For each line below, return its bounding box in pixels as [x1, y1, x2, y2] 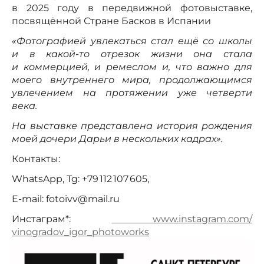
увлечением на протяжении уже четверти [12, 87, 252, 99]
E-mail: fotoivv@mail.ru [12, 193, 120, 205]
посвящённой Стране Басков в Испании [12, 15, 213, 27]
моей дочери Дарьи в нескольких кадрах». [12, 133, 223, 145]
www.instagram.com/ [111, 213, 252, 225]
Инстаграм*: [12, 213, 112, 225]
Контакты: [12, 153, 60, 165]
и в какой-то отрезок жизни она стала [12, 48, 252, 60]
